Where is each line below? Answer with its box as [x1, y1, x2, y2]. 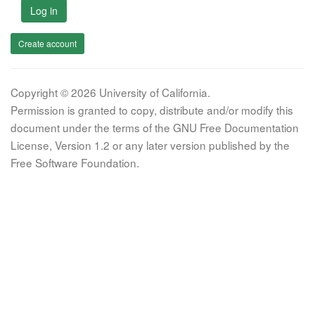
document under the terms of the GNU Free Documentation [11, 120, 299, 136]
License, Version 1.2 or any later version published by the [11, 137, 290, 153]
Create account [18, 37, 77, 50]
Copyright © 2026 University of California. [11, 84, 210, 101]
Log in [30, 4, 58, 18]
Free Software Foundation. [11, 155, 139, 171]
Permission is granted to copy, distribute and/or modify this [11, 102, 293, 118]
